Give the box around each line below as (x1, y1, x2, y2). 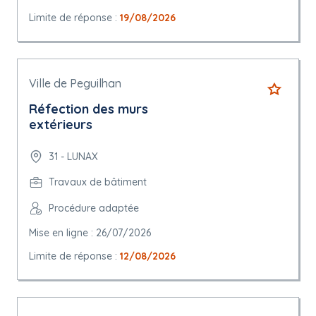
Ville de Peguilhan (29, 76, 121, 91)
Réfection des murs (29, 101, 148, 118)
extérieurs (29, 116, 92, 133)
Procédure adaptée (49, 202, 139, 215)
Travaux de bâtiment (49, 176, 147, 189)
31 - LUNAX (49, 150, 98, 163)
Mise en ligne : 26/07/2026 (29, 226, 151, 240)
